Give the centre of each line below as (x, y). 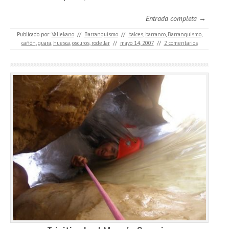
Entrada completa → (176, 19)
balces (135, 35)
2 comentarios (181, 43)
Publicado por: (34, 35)
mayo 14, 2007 (137, 43)
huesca (61, 43)
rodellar (100, 43)
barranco (155, 35)
